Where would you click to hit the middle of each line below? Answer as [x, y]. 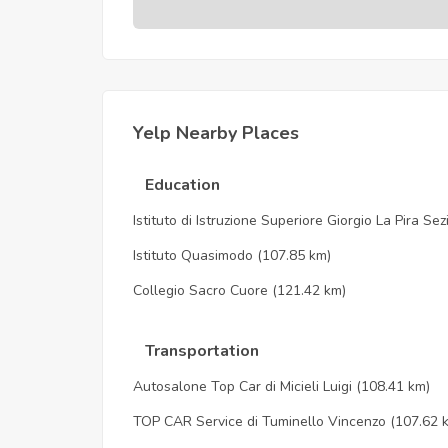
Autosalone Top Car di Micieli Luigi [242, 386]
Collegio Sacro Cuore [200, 290]
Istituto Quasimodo [195, 255]
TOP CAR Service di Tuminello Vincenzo [259, 421]
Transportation [200, 350]
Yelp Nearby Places [216, 132]
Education [180, 184]
